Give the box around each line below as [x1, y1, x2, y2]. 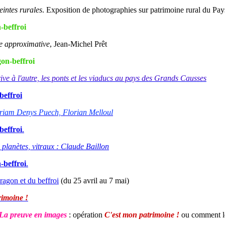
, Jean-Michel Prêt [50, 40, 107, 49]
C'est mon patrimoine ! [104, 210, 179, 219]
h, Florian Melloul [55, 108, 113, 117]
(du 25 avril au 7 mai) [59, 176, 129, 185]
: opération [67, 210, 104, 219]
